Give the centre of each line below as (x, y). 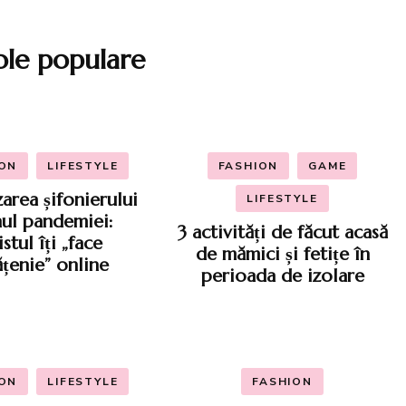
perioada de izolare (282, 275)
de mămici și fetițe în (282, 254)
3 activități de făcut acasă (282, 232)
